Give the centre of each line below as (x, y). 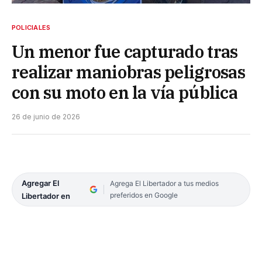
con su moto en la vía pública (125, 92)
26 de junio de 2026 (46, 116)
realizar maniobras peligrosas (128, 72)
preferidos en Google (144, 195)
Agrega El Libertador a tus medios (164, 183)
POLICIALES (31, 27)
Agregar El (40, 183)
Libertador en (46, 196)
